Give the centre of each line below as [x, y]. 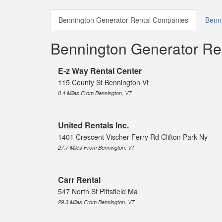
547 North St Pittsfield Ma [98, 192]
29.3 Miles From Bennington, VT [96, 202]
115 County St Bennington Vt [103, 83]
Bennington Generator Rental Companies [123, 20]
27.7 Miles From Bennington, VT [96, 148]
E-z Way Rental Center [100, 71]
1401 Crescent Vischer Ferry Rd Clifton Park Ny [133, 137]
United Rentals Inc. [93, 125]
